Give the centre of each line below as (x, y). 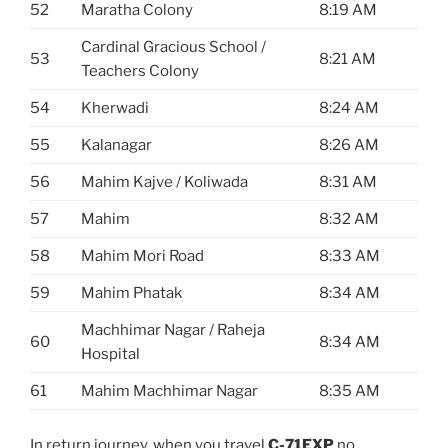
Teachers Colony (140, 71)
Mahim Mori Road (142, 256)
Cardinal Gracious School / (173, 47)
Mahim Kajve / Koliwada (164, 182)
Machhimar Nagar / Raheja (173, 330)
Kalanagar (116, 145)
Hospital (110, 354)
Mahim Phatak (131, 293)
